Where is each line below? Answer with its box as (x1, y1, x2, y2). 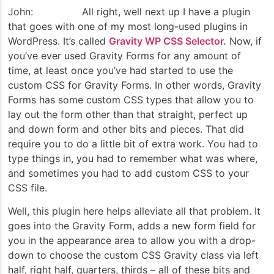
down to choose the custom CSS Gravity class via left (8, 249, 259, 262)
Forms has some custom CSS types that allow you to (8, 93, 254, 106)
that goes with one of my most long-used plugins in (8, 20, 248, 32)
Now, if (226, 34, 262, 47)
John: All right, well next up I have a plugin (8, 5, 250, 18)
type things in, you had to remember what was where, (8, 152, 257, 165)
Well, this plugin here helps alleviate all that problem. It (8, 205, 261, 218)
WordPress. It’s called (8, 34, 109, 47)
